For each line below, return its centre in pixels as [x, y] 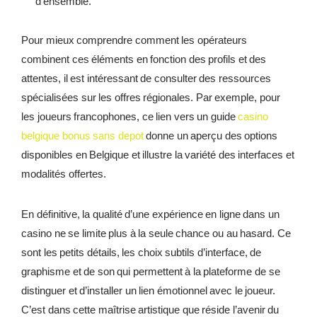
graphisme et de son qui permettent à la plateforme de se [151, 272]
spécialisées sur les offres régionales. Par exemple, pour [151, 98]
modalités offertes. [64, 174]
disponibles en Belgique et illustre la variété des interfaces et [158, 155]
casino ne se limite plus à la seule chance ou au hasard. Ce [156, 234]
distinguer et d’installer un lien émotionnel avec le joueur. [149, 291]
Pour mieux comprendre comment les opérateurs [134, 40]
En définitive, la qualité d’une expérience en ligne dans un [150, 214]
